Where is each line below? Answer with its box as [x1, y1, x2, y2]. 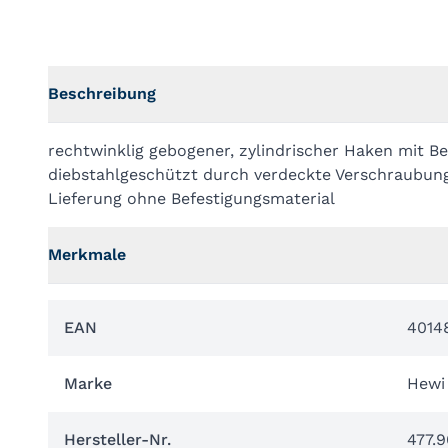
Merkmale [48, 245, 126, 264]
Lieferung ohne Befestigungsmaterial [48, 189, 335, 208]
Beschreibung [48, 84, 156, 103]
